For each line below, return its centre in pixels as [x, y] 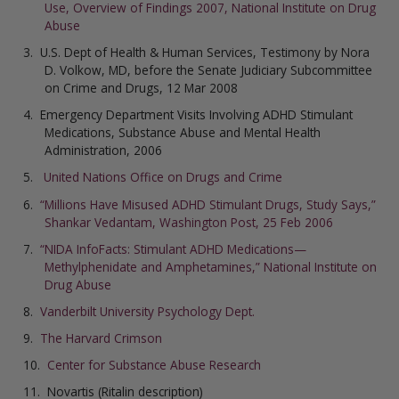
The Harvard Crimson [101, 338]
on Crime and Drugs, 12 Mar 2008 [141, 87]
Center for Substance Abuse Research [154, 365]
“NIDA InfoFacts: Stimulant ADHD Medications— [173, 248]
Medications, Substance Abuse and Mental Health [183, 133]
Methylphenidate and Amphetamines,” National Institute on [211, 266]
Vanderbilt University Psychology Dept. [147, 311]
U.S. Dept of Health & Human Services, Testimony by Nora [205, 52]
